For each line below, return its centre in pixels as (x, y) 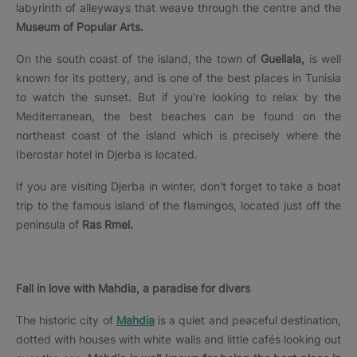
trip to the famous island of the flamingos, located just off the (178, 205)
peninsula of (49, 224)
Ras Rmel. (108, 224)
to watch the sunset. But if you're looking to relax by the (178, 96)
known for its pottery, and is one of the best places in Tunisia (178, 77)
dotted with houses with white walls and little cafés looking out (178, 339)
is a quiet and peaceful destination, (248, 320)
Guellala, (283, 58)
